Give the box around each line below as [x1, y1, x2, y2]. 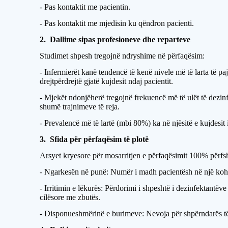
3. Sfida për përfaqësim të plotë [40, 135, 149, 144]
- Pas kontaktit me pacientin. [40, 3, 131, 11]
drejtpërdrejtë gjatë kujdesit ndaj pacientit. [40, 77, 174, 85]
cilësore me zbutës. [40, 193, 101, 202]
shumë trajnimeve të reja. [40, 102, 120, 111]
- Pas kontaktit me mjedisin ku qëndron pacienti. [40, 19, 194, 27]
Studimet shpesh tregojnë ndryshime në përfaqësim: [40, 51, 205, 60]
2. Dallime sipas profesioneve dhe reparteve [40, 35, 191, 44]
